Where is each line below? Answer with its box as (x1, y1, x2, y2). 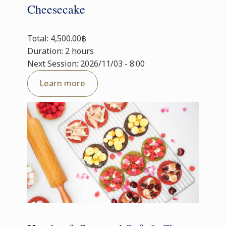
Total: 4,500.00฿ (27, 33, 86, 44)
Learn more (40, 78, 85, 89)
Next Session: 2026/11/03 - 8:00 (27, 58, 145, 69)
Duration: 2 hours (27, 45, 94, 56)
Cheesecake (27, 1, 85, 17)
